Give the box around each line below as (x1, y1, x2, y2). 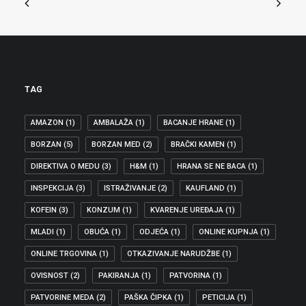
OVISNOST (31, 271, 68, 280)
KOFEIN (31, 206, 57, 214)
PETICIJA (202, 293, 235, 302)
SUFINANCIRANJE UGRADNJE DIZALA (83, 17, 235, 27)
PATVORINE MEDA (31, 293, 94, 302)
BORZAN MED (92, 140, 141, 149)
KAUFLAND (186, 184, 225, 193)
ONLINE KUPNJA (199, 227, 258, 236)
